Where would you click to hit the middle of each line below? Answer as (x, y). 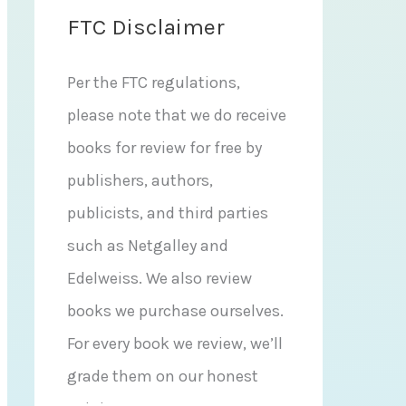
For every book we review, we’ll (175, 343)
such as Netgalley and (148, 246)
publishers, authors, (140, 180)
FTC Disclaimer (146, 27)
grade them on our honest (163, 376)
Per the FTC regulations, (154, 82)
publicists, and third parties (168, 213)
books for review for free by (164, 148)
